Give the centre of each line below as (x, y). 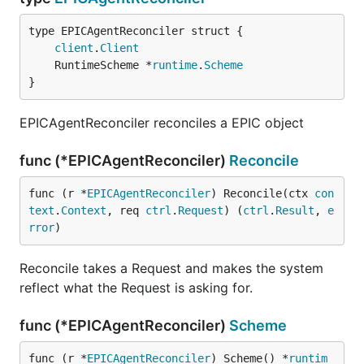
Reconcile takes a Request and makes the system (171, 268)
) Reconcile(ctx (262, 193)
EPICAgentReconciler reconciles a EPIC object (162, 123)
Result (295, 210)
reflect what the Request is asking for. (136, 288)
